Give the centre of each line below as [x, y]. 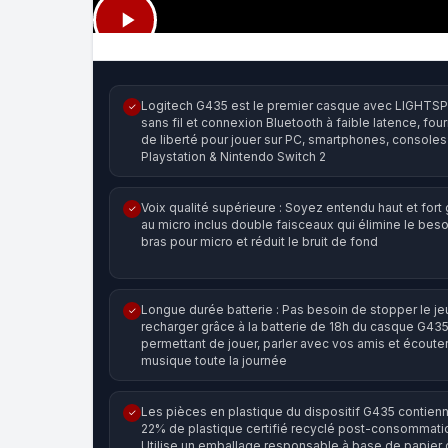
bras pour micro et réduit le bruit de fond [259, 241]
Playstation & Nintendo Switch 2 [233, 156]
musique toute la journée [214, 360]
